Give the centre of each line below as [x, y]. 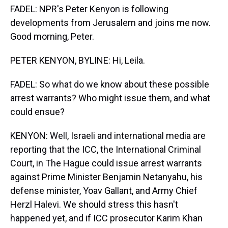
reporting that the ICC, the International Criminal [106, 149]
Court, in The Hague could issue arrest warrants [106, 163]
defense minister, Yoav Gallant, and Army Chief [104, 191]
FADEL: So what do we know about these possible [110, 84]
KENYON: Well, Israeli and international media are [108, 136]
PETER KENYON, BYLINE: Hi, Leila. [78, 60]
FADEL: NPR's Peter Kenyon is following [89, 9]
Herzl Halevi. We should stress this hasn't [94, 204]
